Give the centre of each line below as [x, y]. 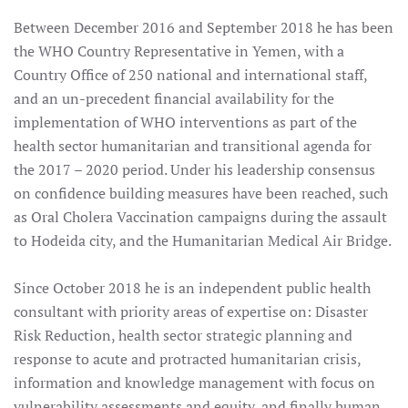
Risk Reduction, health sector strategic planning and [183, 335]
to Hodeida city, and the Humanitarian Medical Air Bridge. [203, 240]
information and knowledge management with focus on [194, 382]
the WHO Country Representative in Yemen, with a [179, 51]
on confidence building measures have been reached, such [201, 193]
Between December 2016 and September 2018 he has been [204, 27]
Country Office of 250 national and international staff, [190, 75]
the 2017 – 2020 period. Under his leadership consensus [194, 169]
